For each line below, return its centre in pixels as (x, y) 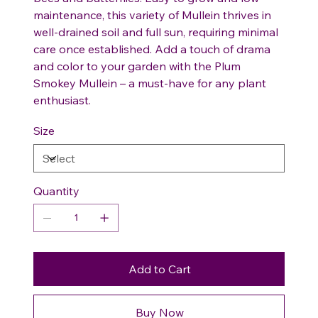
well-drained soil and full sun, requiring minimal (156, 32)
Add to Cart (160, 269)
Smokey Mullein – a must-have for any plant (150, 83)
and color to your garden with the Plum (137, 66)
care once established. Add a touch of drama (152, 49)
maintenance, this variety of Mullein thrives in (152, 15)
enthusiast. (62, 100)
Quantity (56, 191)
